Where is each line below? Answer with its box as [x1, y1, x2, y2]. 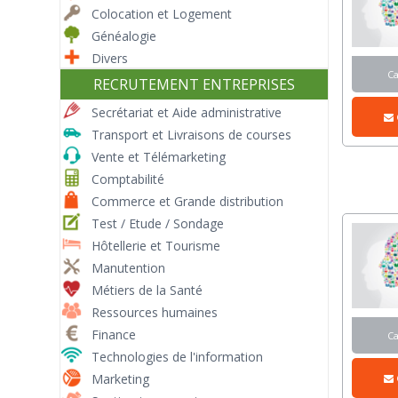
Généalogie [92, 27, 157, 44]
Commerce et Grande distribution [92, 193, 284, 211]
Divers [92, 49, 129, 67]
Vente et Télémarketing [92, 147, 227, 165]
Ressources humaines [92, 304, 219, 322]
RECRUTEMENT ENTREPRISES [92, 74, 295, 94]
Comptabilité [92, 170, 165, 187]
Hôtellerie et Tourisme [92, 237, 221, 255]
